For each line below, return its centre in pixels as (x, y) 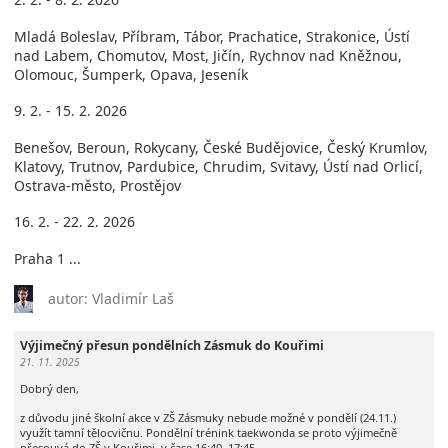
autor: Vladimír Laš (110, 299)
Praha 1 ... (47, 258)
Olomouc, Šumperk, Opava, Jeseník (131, 74)
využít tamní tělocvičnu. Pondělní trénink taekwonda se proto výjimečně (208, 432)
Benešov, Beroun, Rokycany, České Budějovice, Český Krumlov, (221, 147)
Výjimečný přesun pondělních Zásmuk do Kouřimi (171, 345)
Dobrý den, (49, 388)
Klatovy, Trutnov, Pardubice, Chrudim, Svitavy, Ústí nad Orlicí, (218, 166)
